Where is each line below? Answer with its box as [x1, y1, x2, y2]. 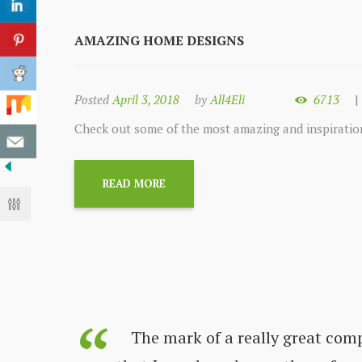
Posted [74, 91, 112, 108]
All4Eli [210, 91, 245, 108]
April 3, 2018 [112, 91, 179, 108]
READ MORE [103, 176, 166, 192]
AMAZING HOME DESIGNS [74, 32, 244, 50]
